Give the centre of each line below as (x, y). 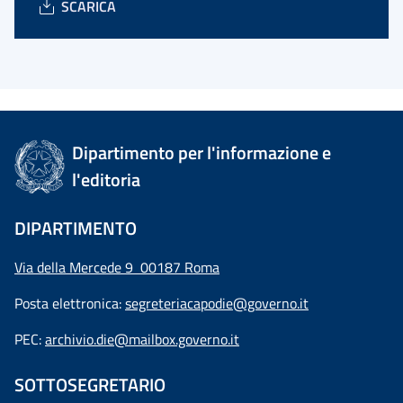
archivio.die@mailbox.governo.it (142, 339)
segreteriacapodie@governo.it (217, 303)
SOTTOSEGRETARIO (90, 385)
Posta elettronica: (70, 303)
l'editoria (107, 179)
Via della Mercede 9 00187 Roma (117, 267)
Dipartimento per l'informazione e (202, 152)
